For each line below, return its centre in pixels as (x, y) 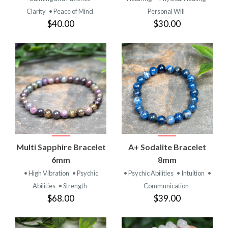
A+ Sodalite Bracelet (167, 147)
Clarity (37, 11)
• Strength (73, 186)
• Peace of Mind (71, 11)
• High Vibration (47, 173)
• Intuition (191, 173)
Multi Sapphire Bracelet (61, 147)
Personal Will (166, 11)
